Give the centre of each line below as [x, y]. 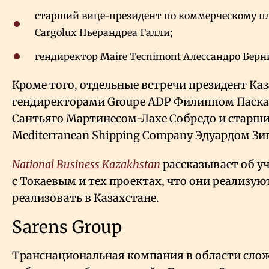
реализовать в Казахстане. [86, 198]
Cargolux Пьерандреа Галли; [104, 33]
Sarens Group [67, 227]
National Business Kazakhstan [86, 165]
